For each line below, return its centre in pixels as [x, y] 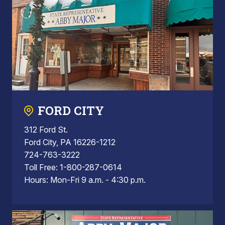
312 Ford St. [46, 129]
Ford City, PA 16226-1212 [70, 142]
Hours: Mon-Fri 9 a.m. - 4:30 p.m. [85, 180]
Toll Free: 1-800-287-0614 [73, 167]
